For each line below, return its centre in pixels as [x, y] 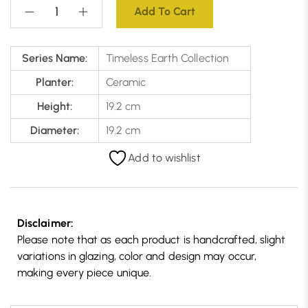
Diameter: [55, 131]
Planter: [55, 82]
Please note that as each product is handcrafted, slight [152, 240]
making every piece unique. [85, 273]
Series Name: [55, 58]
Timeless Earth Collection [167, 58]
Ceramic [126, 82]
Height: [55, 107]
